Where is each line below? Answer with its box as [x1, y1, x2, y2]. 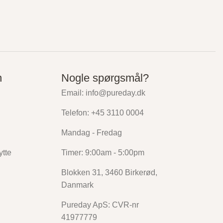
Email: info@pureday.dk [61, 89, 146, 98]
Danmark [61, 181, 94, 190]
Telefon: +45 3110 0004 [61, 109, 144, 117]
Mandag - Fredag [61, 128, 122, 137]
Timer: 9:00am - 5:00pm [61, 148, 145, 157]
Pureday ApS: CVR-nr [61, 201, 139, 210]
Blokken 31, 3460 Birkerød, [61, 168, 158, 177]
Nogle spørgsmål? [61, 72, 149, 85]
